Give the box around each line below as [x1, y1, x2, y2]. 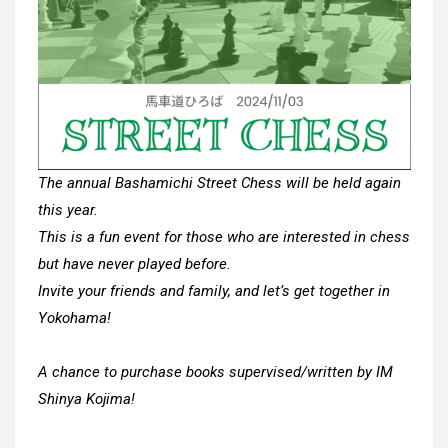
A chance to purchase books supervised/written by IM [37, 363, 393, 382]
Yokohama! [37, 309, 111, 328]
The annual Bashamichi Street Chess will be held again [37, 174, 401, 193]
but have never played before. [37, 255, 231, 274]
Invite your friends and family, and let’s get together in [37, 282, 390, 301]
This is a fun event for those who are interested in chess [37, 228, 410, 247]
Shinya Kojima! [37, 390, 135, 409]
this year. [37, 201, 98, 220]
